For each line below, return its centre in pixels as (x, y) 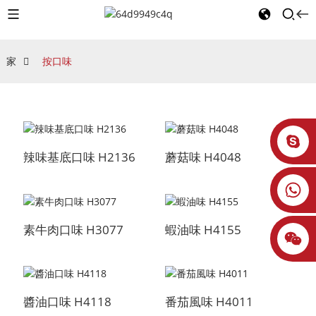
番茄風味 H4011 (209, 302)
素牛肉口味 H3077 (73, 229)
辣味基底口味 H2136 (79, 157)
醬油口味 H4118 (67, 302)
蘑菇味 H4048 (203, 157)
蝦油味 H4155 (203, 229)
